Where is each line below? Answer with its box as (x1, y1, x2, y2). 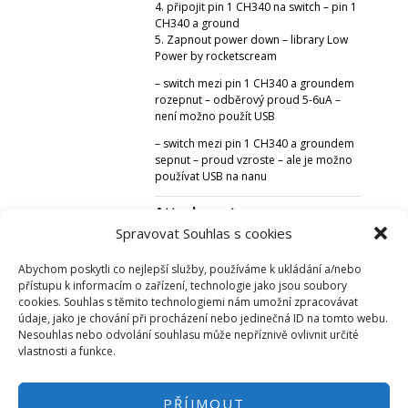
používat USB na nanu (155, 168, 267, 184)
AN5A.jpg (168, 296, 223, 314)
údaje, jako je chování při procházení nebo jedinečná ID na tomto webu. (18, 311, 388, 326)
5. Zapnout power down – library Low (155, 31, 348, 47)
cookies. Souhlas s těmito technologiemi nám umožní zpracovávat (18, 294, 358, 310)
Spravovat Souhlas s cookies (116, 224, 292, 242)
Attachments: (155, 202, 247, 220)
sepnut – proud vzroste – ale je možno (155, 151, 352, 168)
